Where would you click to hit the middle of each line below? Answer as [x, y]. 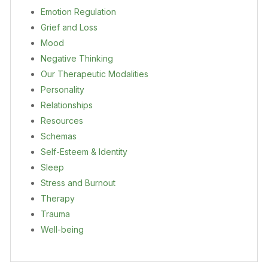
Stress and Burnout [78, 182]
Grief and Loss [69, 27]
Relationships [67, 105]
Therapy [58, 198]
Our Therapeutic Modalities [95, 74]
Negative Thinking [77, 58]
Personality [63, 89]
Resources [62, 120]
